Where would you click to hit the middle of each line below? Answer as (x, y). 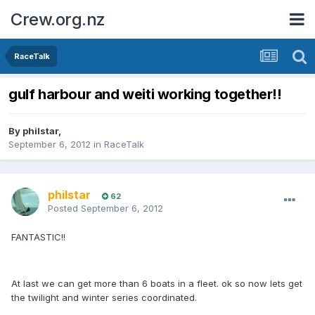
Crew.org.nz (58, 19)
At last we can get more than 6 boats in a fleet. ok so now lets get (157, 284)
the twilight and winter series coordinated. (104, 298)
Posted (64, 208)
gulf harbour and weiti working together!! (145, 95)
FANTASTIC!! (38, 237)
